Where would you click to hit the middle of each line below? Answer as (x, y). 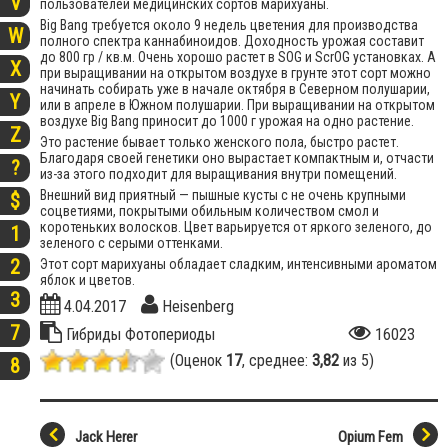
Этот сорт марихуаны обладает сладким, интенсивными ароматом (238, 264)
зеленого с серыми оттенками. (131, 243)
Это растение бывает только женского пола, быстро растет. (219, 142)
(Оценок (198, 361)
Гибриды (95, 335)
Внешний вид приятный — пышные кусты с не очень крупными (223, 195)
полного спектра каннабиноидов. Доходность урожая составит (232, 41)
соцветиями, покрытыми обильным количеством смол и (209, 211)
